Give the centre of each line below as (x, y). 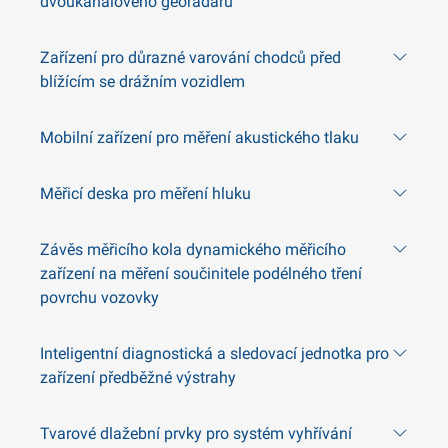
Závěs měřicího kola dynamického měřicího (193, 249)
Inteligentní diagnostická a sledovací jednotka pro (214, 353)
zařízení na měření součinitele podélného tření (201, 273)
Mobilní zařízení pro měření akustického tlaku (199, 137)
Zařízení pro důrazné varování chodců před (190, 57)
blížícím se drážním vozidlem (142, 81)
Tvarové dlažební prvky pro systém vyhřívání (196, 433)
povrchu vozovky (99, 297)
